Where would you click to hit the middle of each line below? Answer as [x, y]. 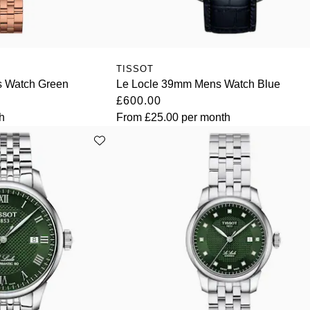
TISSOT [135, 69]
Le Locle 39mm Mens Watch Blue [199, 84]
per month [205, 118]
